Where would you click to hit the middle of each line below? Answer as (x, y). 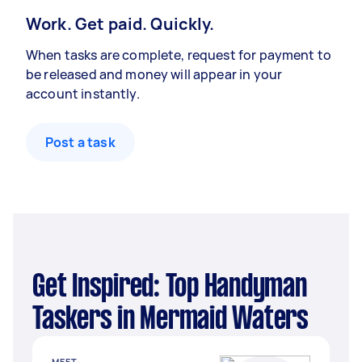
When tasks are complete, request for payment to (179, 55)
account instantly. (83, 94)
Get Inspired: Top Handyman (39, 288)
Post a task (80, 142)
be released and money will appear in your (154, 74)
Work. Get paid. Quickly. (120, 24)
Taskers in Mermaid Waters (170, 320)
